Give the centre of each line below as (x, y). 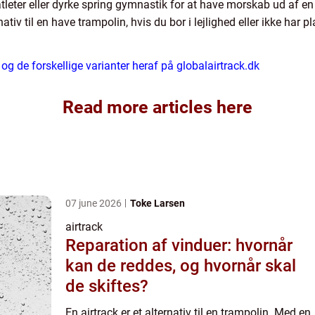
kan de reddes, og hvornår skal (181, 266)
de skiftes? (107, 286)
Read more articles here (157, 107)
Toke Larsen (157, 203)
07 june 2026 (95, 203)
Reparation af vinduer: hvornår (179, 245)
